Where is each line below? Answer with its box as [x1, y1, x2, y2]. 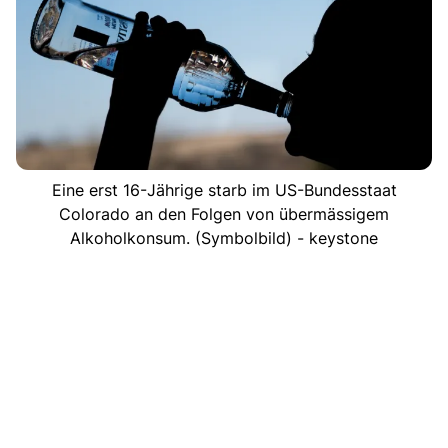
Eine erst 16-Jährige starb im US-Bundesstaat [51, 179, 397, 200]
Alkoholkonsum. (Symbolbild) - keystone [70, 227, 378, 248]
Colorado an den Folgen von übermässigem [59, 203, 389, 224]
